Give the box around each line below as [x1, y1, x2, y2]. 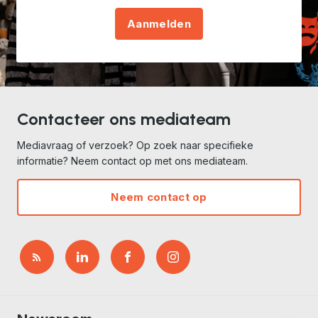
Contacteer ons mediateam [17, 109, 231, 129]
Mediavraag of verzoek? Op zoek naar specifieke [17, 139, 253, 151]
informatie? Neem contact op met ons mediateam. [17, 155, 248, 167]
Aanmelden [127, 16, 191, 31]
